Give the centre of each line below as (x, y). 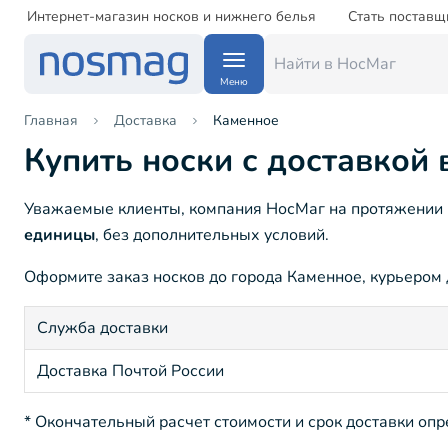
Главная (51, 120)
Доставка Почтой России (130, 371)
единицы (59, 235)
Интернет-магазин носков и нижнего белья (171, 16)
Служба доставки (102, 328)
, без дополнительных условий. (212, 235)
